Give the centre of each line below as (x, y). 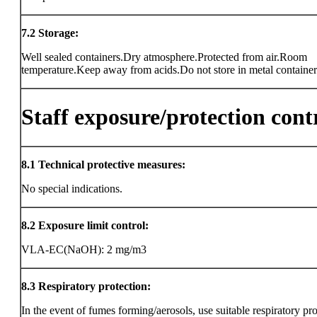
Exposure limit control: (93, 225)
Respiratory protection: (94, 286)
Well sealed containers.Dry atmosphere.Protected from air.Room (164, 57)
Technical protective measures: (112, 165)
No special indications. (72, 189)
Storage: (58, 33)
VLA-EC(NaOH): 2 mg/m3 (84, 249)
